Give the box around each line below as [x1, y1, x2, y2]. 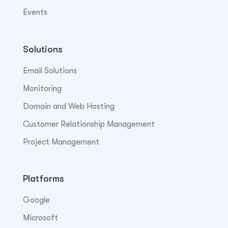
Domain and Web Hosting [22, 101, 115, 111]
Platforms [22, 173, 64, 184]
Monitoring [22, 83, 62, 93]
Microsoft [22, 213, 58, 222]
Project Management [22, 137, 99, 147]
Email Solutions [22, 66, 77, 75]
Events [22, 8, 47, 17]
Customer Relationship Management [22, 119, 155, 129]
